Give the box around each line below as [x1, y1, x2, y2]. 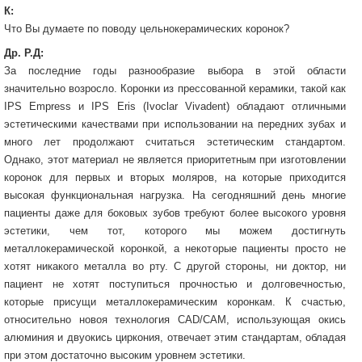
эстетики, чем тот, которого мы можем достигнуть [4, 224, 346, 237]
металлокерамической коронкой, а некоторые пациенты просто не [4, 242, 346, 255]
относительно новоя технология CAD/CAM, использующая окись [4, 313, 346, 326]
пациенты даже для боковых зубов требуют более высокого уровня [4, 206, 346, 219]
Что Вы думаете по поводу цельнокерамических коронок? [4, 22, 289, 35]
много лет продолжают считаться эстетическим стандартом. [4, 135, 346, 148]
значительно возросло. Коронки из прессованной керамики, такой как [4, 82, 346, 95]
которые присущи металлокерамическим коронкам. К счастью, [4, 295, 346, 308]
